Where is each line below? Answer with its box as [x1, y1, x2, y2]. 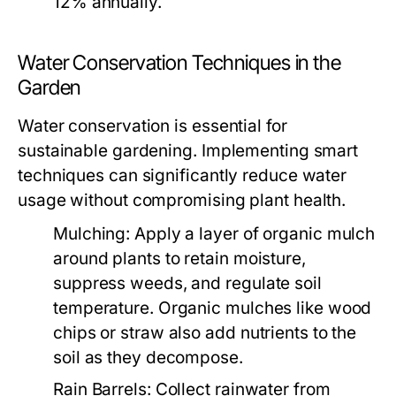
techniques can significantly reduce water [18, 165, 347, 186]
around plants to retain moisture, [53, 248, 306, 269]
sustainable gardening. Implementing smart [18, 141, 359, 161]
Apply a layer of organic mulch [130, 224, 376, 244]
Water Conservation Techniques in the [18, 50, 341, 75]
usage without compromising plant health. [18, 190, 346, 210]
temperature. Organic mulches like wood [53, 298, 372, 318]
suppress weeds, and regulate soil [53, 273, 322, 293]
